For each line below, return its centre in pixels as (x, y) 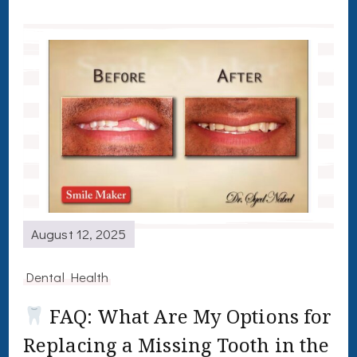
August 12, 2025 (79, 234)
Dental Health (67, 276)
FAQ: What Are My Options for (188, 316)
